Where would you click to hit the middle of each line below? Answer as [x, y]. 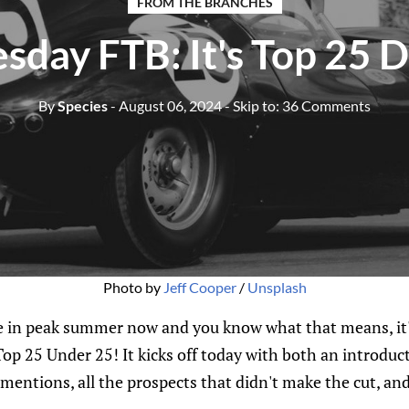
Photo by [133, 287]
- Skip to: [253, 105]
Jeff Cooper [199, 287]
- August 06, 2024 [166, 105]
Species [81, 105]
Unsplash [277, 287]
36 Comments [326, 105]
